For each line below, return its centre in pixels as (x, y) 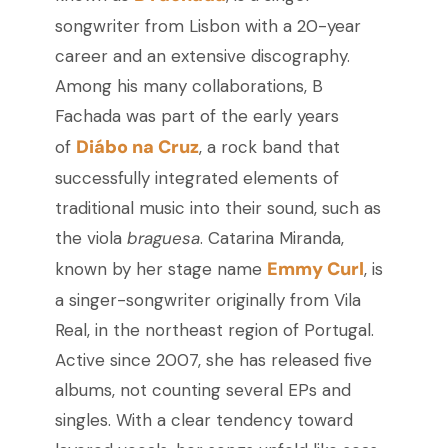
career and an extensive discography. (202, 56)
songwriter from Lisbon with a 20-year (207, 26)
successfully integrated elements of (196, 178)
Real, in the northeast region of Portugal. (214, 330)
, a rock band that (269, 147)
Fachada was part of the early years (196, 116)
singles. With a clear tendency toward (203, 420)
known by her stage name (160, 269)
